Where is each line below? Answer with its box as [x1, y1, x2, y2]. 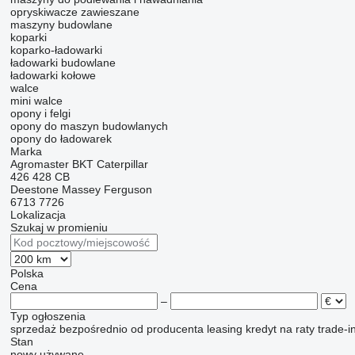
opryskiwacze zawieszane [10, 6, 139, 18]
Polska [10, 267, 44, 280]
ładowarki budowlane [10, 56, 116, 69]
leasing [206, 323, 242, 335]
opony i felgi [10, 107, 71, 120]
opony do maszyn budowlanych [10, 120, 168, 132]
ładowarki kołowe [10, 69, 96, 82]
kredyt [245, 323, 277, 335]
